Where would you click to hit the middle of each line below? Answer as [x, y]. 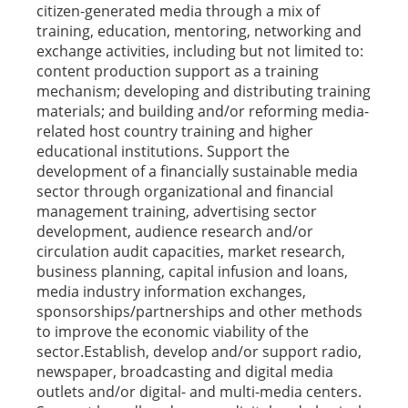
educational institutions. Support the [163, 151]
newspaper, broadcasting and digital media [185, 372]
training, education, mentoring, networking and [199, 31]
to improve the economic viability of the [173, 331]
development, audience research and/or [175, 231]
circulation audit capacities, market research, [191, 251]
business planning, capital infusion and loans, [192, 271]
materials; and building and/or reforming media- [203, 111]
